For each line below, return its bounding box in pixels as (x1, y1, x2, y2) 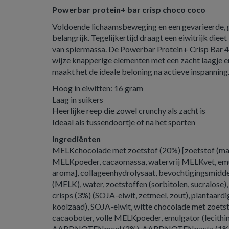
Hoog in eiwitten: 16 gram (52, 83, 143, 93)
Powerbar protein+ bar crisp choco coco (52, 5, 205, 14)
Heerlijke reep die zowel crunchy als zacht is (52, 106, 205, 116)
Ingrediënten (52, 134, 101, 144)
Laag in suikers (52, 95, 103, 104)
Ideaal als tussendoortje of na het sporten (52, 117, 195, 127)
